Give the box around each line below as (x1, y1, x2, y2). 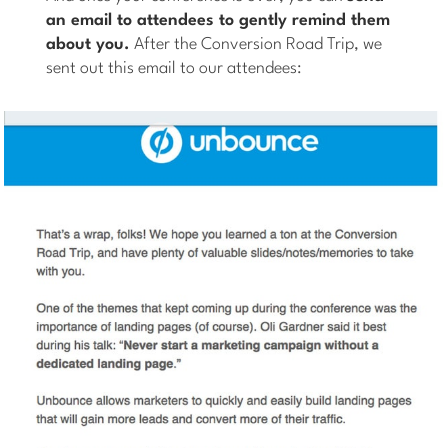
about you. (46, 36, 131, 54)
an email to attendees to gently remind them (46, 12, 391, 30)
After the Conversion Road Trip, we (130, 36, 383, 54)
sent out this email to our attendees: (46, 60, 303, 78)
